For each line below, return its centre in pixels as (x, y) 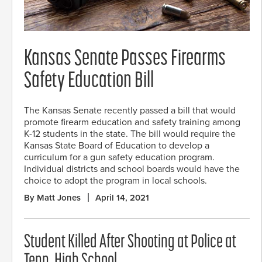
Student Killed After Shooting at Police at (130, 242)
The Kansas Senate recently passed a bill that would (130, 110)
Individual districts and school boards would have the (132, 169)
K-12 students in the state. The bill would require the (130, 134)
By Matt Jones (52, 197)
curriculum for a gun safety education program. (119, 157)
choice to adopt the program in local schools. (116, 180)
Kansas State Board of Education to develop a (117, 145)
